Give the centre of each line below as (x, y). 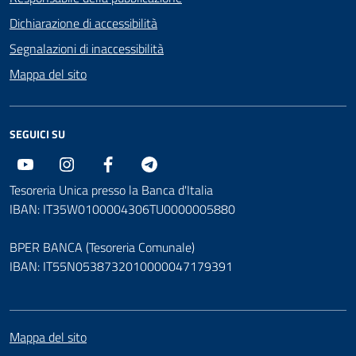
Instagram (103, 164)
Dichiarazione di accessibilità (83, 23)
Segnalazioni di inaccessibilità (87, 48)
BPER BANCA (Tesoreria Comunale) (102, 247)
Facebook (141, 164)
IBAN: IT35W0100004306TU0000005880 (122, 209)
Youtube (56, 164)
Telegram (182, 164)
